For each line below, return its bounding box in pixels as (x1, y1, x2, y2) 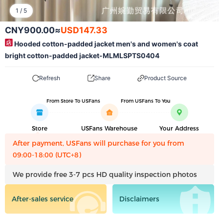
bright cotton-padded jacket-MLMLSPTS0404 (5, 51, 159, 60)
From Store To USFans (46, 98, 101, 104)
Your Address (159, 125, 199, 132)
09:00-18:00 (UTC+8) (13, 151, 81, 159)
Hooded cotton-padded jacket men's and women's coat (13, 40, 198, 48)
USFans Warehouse (81, 125, 138, 132)
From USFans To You (120, 98, 171, 104)
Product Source (144, 74, 187, 82)
